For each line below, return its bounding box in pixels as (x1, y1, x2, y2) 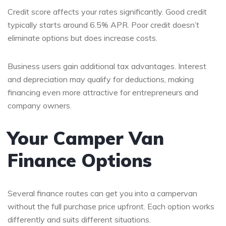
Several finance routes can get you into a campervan (8, 188, 197, 198)
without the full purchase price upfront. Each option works (8, 201, 214, 211)
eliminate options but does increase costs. (8, 32, 157, 43)
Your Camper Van (8, 126, 164, 149)
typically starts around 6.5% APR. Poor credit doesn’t (8, 19, 199, 30)
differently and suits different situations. (8, 214, 151, 224)
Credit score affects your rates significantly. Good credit (8, 6, 207, 17)
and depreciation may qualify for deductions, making (8, 74, 194, 84)
